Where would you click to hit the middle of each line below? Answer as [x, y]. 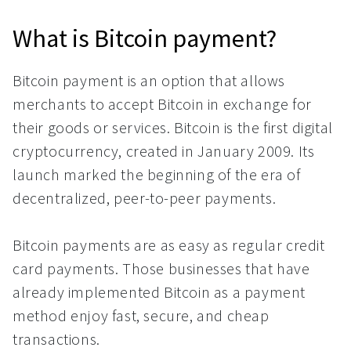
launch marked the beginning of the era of [157, 174]
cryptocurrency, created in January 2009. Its [164, 151]
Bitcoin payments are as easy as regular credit [169, 245]
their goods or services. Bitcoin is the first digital [173, 127]
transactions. [56, 339]
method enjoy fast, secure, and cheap [141, 315]
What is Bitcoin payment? [145, 38]
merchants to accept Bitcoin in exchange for [162, 104]
